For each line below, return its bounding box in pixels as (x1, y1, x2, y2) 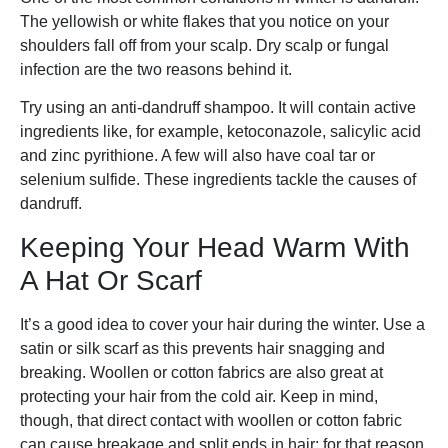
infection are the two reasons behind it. (20, 60, 292, 78)
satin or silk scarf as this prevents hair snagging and (20, 339, 385, 357)
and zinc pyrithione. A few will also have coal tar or (20, 147, 375, 165)
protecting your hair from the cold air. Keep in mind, (20, 387, 378, 405)
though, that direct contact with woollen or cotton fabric (20, 411, 402, 429)
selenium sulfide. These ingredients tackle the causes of (20, 171, 416, 189)
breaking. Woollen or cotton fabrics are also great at (20, 363, 383, 381)
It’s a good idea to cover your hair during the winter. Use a (20, 315, 425, 333)
